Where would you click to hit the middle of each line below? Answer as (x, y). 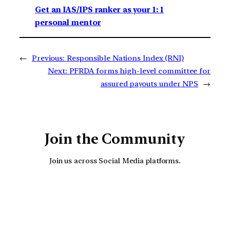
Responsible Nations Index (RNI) (125, 58)
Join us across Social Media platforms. (115, 160)
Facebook (155, 194)
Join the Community (115, 139)
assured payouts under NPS (149, 84)
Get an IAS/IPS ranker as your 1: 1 (99, 9)
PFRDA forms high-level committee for (140, 71)
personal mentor (68, 22)
